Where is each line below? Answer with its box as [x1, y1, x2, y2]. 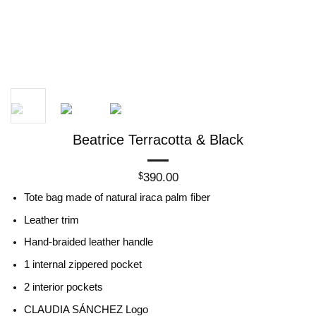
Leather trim [23, 214, 79, 226]
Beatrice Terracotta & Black [73, 132, 243, 147]
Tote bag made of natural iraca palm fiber [23, 191, 210, 203]
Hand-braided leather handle [23, 236, 153, 248]
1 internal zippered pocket [23, 259, 142, 271]
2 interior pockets [23, 281, 103, 293]
